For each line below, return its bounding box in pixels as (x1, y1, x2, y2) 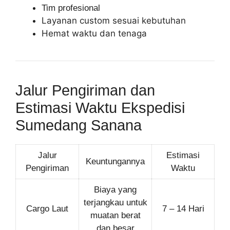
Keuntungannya (86, 156, 145, 166)
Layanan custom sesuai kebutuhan (42, 15, 186, 26)
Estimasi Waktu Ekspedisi (15, 99, 185, 116)
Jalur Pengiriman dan (15, 82, 155, 99)
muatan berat (90, 210, 141, 220)
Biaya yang (94, 184, 137, 195)
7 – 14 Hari (162, 203, 204, 214)
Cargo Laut (26, 203, 68, 214)
